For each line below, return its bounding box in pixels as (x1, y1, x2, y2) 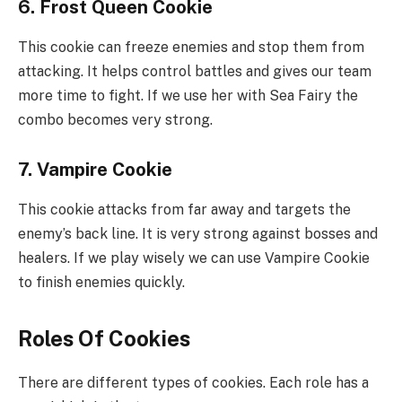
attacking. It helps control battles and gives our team (18, 62, 371, 80)
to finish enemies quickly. (18, 273, 185, 291)
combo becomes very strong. (18, 110, 213, 128)
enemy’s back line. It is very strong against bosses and (18, 224, 378, 242)
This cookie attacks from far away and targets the (18, 200, 351, 218)
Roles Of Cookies (18, 325, 190, 351)
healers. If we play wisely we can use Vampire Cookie (18, 249, 370, 267)
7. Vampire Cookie (18, 159, 172, 181)
